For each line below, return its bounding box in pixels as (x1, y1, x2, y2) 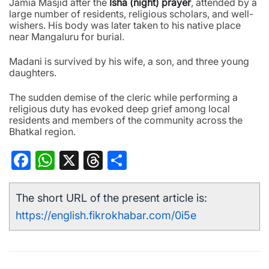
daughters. (9, 67, 56, 79)
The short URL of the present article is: (16, 192, 207, 205)
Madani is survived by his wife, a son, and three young (9, 55, 249, 68)
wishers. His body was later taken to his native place (9, 19, 241, 32)
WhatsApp (55, 148, 143, 172)
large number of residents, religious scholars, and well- (9, 8, 253, 20)
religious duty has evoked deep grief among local (9, 103, 230, 115)
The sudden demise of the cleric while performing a (9, 91, 238, 104)
